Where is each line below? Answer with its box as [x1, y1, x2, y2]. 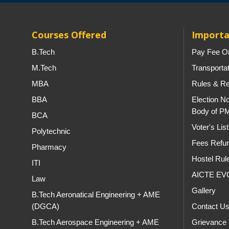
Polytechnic [32, 127, 71, 135]
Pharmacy [32, 143, 66, 151]
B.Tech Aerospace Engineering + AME [32, 218, 159, 226]
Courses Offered [32, 29, 106, 41]
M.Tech [32, 63, 56, 72]
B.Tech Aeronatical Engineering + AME [32, 190, 160, 199]
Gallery [191, 186, 216, 195]
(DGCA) [32, 202, 59, 211]
